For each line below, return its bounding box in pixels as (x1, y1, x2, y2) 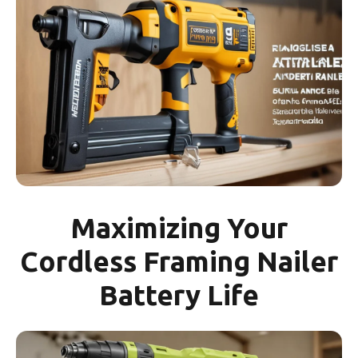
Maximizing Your (70, 212, 288, 245)
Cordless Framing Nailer (20, 245, 338, 278)
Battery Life (99, 279, 259, 312)
